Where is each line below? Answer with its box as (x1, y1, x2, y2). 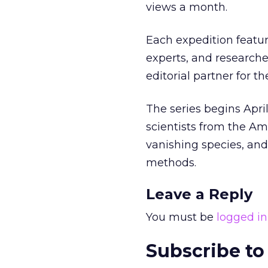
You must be (146, 211, 217, 224)
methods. (146, 156, 196, 169)
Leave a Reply (146, 185, 252, 203)
